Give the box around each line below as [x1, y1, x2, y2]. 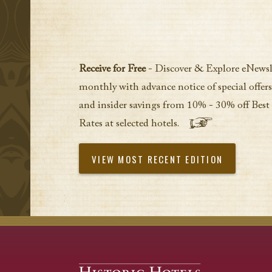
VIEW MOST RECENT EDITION [92, 152, 223, 166]
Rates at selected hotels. [79, 119, 181, 130]
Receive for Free [79, 64, 146, 75]
